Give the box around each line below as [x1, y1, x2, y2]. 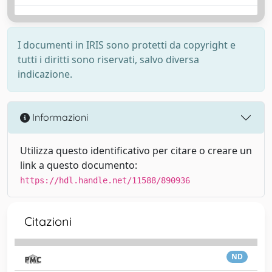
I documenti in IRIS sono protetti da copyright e [18, 38, 236, 52]
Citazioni [24, 213, 72, 229]
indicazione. [18, 67, 72, 81]
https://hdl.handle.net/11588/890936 [20, 175, 190, 185]
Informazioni [30, 111, 88, 124]
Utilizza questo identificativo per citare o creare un [20, 143, 252, 157]
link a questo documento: [20, 158, 137, 172]
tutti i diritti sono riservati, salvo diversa [18, 52, 199, 66]
